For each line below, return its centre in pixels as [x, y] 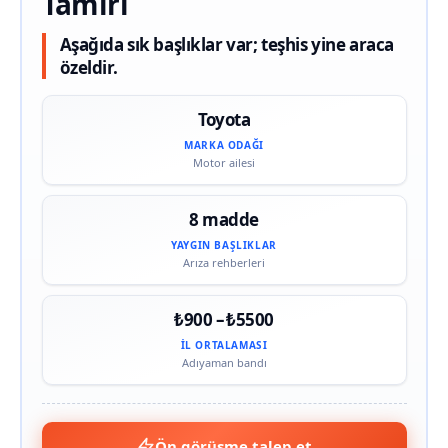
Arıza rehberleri [224, 262]
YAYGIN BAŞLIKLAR [224, 244]
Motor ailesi [224, 162]
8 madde [224, 219]
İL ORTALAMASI [224, 344]
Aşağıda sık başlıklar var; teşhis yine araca [226, 44]
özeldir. [88, 67]
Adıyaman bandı [224, 362]
